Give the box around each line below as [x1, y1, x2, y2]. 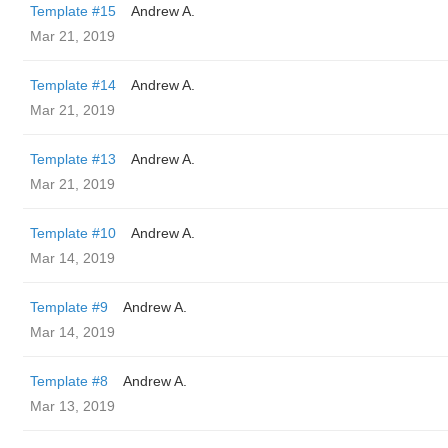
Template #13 [30, 151, 116, 167]
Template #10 [30, 225, 116, 241]
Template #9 [30, 299, 108, 315]
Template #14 [30, 77, 116, 93]
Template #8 [30, 373, 108, 389]
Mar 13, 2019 [30, 398, 115, 414]
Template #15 [30, 3, 116, 19]
